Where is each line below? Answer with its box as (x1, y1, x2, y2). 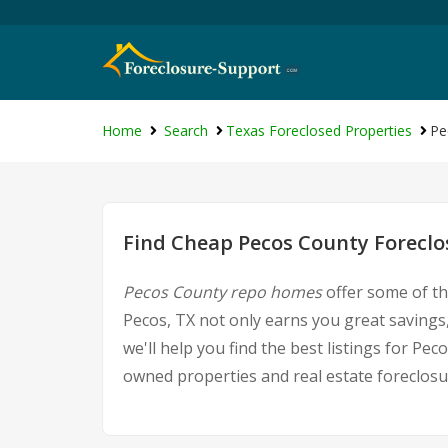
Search (164, 121, 208, 140)
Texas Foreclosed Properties (226, 121, 412, 140)
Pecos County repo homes (123, 281, 322, 303)
